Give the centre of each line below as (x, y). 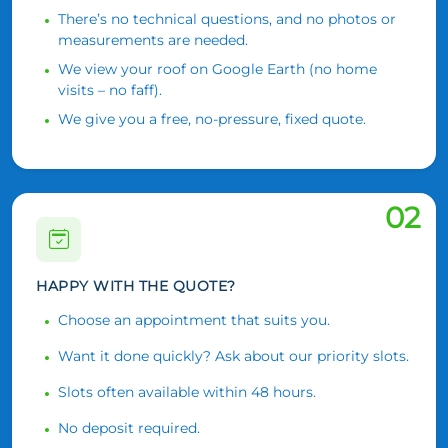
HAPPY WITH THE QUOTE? (136, 285)
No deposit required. (129, 427)
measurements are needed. (153, 39)
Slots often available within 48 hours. (187, 391)
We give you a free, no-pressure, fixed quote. (212, 118)
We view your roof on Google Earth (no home (217, 68)
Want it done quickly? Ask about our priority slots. (233, 355)
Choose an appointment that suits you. (194, 319)
